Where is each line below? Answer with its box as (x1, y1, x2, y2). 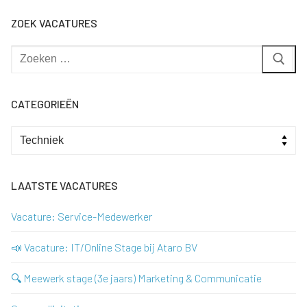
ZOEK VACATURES (11, 16, 97, 29)
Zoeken (10, 46, 45, 60)
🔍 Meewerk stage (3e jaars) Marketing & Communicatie (11, 271, 262, 285)
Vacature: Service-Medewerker (11, 209, 152, 223)
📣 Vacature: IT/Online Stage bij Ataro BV (11, 241, 197, 254)
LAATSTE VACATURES (11, 178, 118, 192)
